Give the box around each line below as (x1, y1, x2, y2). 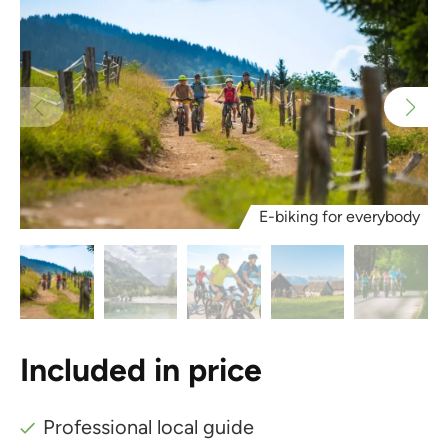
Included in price (20, 350, 262, 389)
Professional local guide (43, 414, 255, 439)
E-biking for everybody (259, 207, 420, 226)
